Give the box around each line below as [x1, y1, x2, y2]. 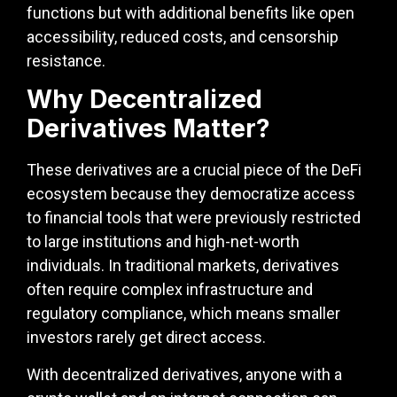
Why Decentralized [27, 84, 262, 115]
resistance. [27, 51, 105, 70]
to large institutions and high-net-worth [27, 232, 300, 252]
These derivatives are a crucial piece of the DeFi [27, 160, 362, 180]
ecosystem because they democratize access [27, 184, 355, 204]
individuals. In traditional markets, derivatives [27, 256, 339, 276]
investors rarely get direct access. [27, 328, 266, 347]
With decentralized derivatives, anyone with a [27, 364, 342, 384]
